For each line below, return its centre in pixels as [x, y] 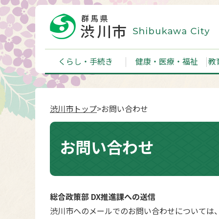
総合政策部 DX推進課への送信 [103, 197]
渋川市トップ [73, 109]
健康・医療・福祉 [166, 61]
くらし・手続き [85, 61]
